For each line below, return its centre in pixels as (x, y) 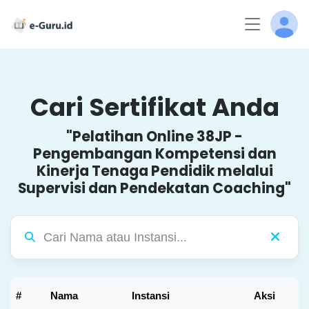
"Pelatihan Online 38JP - (154, 137)
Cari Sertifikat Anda (154, 107)
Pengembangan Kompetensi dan (154, 154)
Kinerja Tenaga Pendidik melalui (154, 171)
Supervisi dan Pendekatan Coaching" (154, 188)
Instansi (151, 295)
